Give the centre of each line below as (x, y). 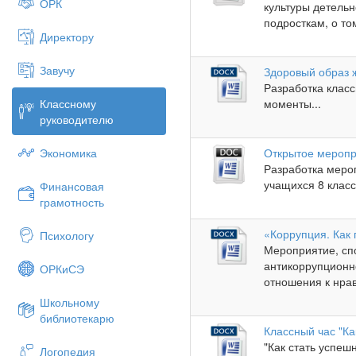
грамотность (72, 202)
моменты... (293, 104)
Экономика (68, 153)
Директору (67, 37)
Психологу (67, 235)
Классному (68, 103)
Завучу (57, 70)
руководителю (77, 119)
